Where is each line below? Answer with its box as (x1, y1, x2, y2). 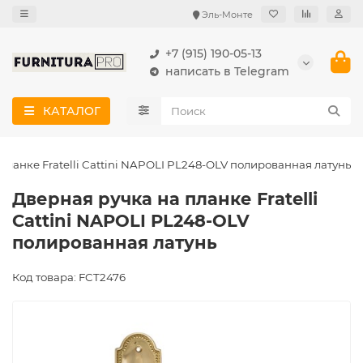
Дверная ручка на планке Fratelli (12, 189, 318, 209)
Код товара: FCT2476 (12, 271, 126, 284)
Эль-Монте (202, 8, 253, 20)
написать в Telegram (165, 64, 289, 79)
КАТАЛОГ (42, 104, 100, 118)
